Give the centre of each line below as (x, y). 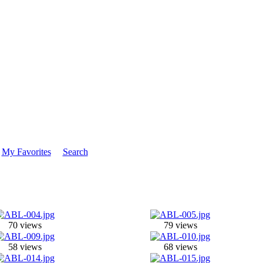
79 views (180, 225)
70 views (25, 225)
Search (75, 151)
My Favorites (26, 151)
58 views (25, 247)
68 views (180, 247)
